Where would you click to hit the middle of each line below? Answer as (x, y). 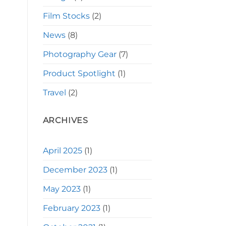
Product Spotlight (79, 73)
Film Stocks (66, 16)
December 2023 (75, 170)
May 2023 (62, 189)
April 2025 (62, 151)
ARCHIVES (65, 120)
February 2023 (71, 208)
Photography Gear (79, 54)
